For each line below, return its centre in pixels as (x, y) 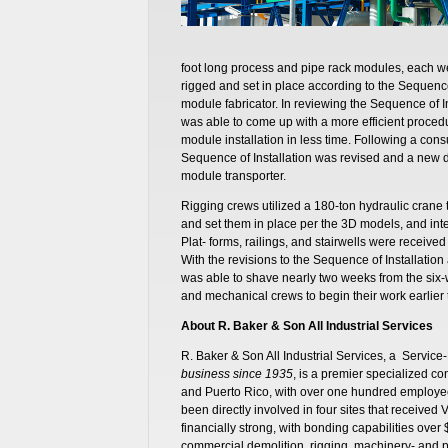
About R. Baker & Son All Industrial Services (306, 325)
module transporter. (233, 175)
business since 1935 (236, 373)
